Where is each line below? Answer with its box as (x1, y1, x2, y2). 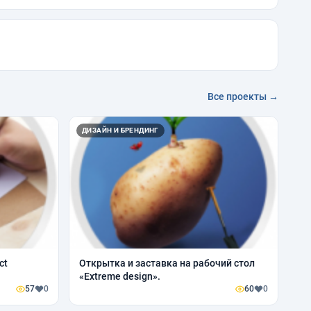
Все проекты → (208, 90, 278, 102)
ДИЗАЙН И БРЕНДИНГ (82, 126, 159, 134)
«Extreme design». (79, 270, 160, 282)
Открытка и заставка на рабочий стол (79, 257, 255, 269)
